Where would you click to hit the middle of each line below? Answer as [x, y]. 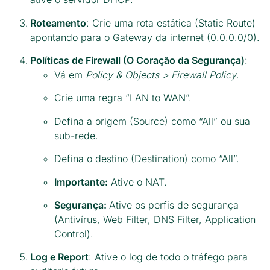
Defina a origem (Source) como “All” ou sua [152, 121]
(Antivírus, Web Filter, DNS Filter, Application [155, 219]
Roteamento [58, 23]
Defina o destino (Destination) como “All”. [147, 159]
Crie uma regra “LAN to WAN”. [123, 98]
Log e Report [59, 257]
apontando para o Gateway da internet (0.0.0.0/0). [145, 37]
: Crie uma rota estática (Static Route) [171, 23]
